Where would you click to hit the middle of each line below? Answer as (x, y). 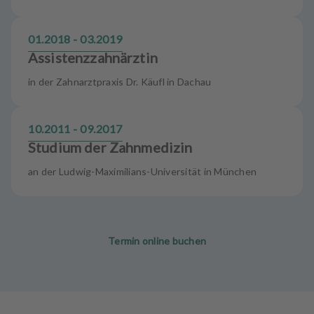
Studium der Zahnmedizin (110, 147)
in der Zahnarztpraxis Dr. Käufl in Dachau (120, 82)
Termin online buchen (157, 241)
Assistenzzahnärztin (93, 57)
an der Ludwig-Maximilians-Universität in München (142, 171)
